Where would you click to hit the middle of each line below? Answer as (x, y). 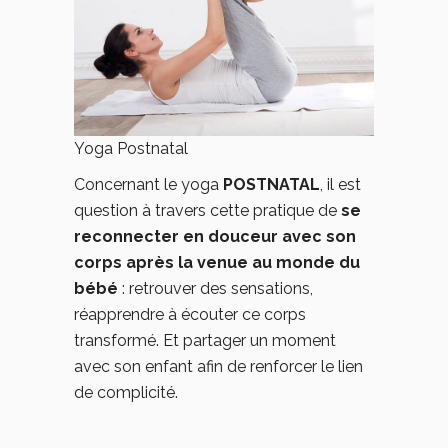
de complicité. (128, 392)
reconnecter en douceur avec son (215, 236)
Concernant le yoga (148, 184)
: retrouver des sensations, (217, 288)
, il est (340, 184)
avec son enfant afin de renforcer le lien (218, 366)
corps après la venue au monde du (217, 262)
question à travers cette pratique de (207, 210)
